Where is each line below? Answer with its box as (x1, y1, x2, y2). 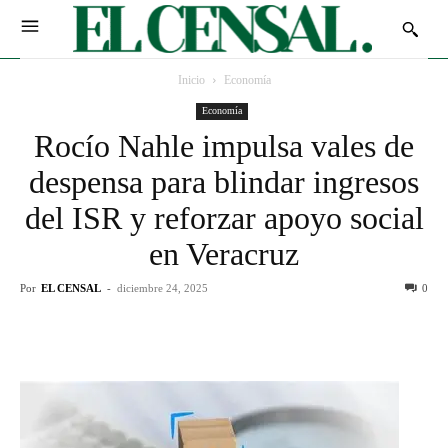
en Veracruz (149, 235, 299, 272)
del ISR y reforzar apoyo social (24, 199, 424, 236)
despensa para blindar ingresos (29, 163, 419, 200)
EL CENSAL (41, 281, 101, 294)
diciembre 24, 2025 (117, 281, 208, 294)
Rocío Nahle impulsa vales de (34, 127, 414, 164)
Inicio (177, 72, 205, 87)
